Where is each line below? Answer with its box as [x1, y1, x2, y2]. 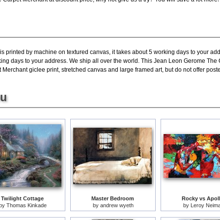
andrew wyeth [100, 202, 134, 208]
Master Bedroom [91, 195, 134, 201]
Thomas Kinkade [6, 202, 47, 208]
